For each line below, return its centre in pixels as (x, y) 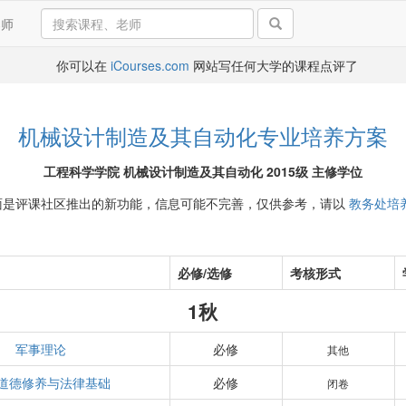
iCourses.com (150, 65)
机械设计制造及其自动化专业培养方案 (203, 135)
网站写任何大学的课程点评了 (273, 65)
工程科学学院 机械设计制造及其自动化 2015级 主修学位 (203, 171)
